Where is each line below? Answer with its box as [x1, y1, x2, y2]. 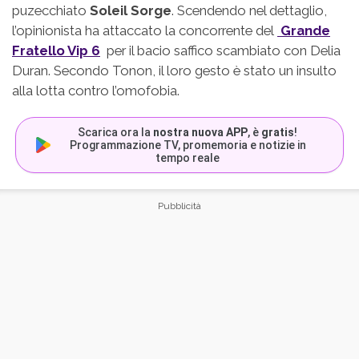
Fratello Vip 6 [12, 42, 100, 58]
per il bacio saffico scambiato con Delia [103, 42, 341, 58]
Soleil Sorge [90, 2, 171, 18]
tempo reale [155, 151, 220, 164]
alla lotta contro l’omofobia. [12, 83, 179, 99]
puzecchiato [12, 2, 90, 18]
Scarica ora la [78, 126, 153, 139]
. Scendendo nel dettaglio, [171, 2, 327, 18]
